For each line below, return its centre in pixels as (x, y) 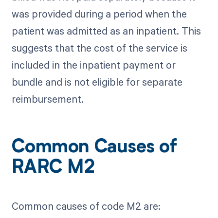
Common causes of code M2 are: (86, 206)
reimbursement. (47, 99)
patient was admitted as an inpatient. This (106, 31)
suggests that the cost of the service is (99, 48)
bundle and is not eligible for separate (97, 82)
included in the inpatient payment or (93, 65)
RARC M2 (53, 169)
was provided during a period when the (99, 14)
